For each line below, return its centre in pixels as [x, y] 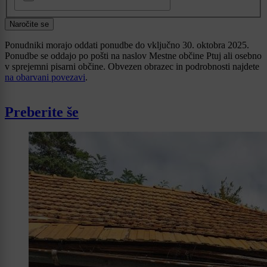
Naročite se [29, 24]
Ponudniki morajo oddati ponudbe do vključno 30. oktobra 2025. [127, 45]
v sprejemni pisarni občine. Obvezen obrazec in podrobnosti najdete [132, 66]
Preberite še [42, 112]
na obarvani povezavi [45, 77]
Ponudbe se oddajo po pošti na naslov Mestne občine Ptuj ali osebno [133, 55]
